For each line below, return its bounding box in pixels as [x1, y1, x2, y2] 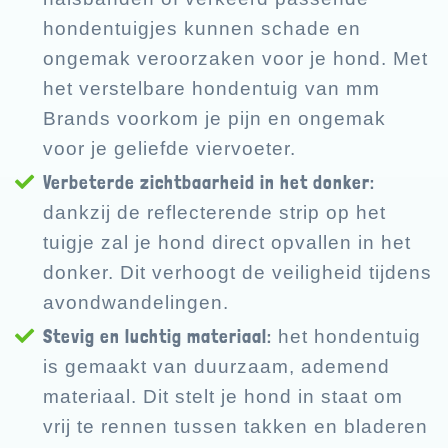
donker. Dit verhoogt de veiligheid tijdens [43, 262, 432, 284]
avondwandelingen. [43, 292, 229, 314]
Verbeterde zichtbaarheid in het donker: [43, 171, 375, 195]
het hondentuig [272, 326, 421, 348]
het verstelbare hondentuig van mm [43, 78, 380, 100]
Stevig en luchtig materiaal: [43, 325, 272, 349]
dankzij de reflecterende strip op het [43, 202, 386, 224]
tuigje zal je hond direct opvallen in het [43, 232, 411, 254]
